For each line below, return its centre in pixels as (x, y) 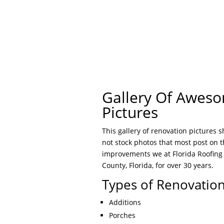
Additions (125, 202)
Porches (122, 215)
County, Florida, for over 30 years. (158, 165)
